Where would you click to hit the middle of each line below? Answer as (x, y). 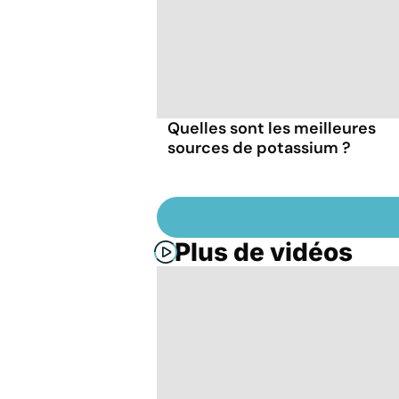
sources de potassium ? (259, 147)
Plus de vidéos (264, 252)
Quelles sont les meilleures (272, 128)
